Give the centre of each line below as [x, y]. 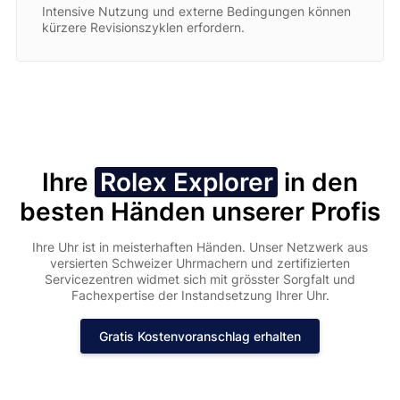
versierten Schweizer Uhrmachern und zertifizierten [200, 262]
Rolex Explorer [186, 182]
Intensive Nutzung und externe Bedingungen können [196, 11]
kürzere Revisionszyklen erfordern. [143, 27]
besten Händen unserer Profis [200, 211]
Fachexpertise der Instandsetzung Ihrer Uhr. [200, 295]
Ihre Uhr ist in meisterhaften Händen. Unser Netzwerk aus [200, 246]
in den [321, 182]
